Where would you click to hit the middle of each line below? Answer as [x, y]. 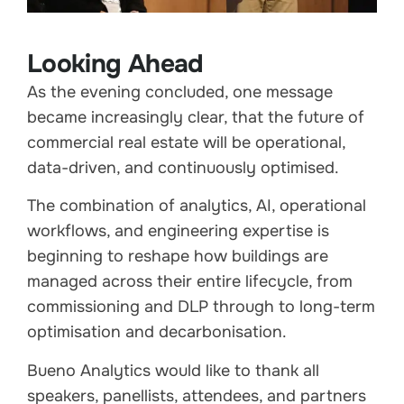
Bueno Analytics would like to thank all [173, 370]
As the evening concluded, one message [180, 92]
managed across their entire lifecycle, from [190, 282]
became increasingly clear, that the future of [196, 117]
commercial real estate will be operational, [186, 142]
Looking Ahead [115, 64]
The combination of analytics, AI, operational [197, 206]
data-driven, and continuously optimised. [183, 167]
